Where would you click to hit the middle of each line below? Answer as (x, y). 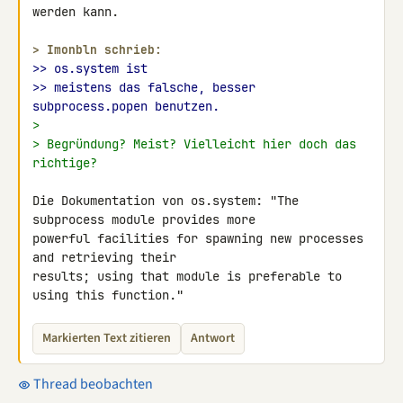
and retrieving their (108, 257)
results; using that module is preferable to (187, 276)
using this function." (108, 295)
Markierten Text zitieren (107, 338)
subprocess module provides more (148, 219)
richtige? (65, 163)
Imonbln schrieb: (104, 50)
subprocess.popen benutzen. (126, 106)
